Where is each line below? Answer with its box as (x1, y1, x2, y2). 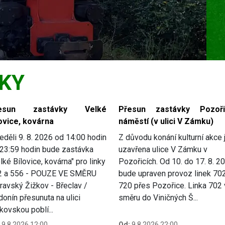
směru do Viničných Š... (119, 193, 198, 203)
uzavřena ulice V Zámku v (119, 145, 207, 155)
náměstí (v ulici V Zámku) (119, 117, 213, 127)
